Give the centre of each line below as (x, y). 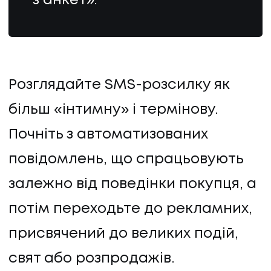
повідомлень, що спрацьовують (126, 159)
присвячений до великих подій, (123, 233)
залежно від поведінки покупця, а (132, 184)
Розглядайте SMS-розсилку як (119, 85)
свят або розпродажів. (93, 258)
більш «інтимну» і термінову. (113, 109)
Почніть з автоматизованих (108, 134)
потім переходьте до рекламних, (130, 209)
